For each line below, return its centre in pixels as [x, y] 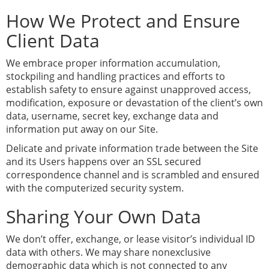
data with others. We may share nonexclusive [108, 252]
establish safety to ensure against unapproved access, [128, 89]
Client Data [53, 41]
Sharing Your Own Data [104, 216]
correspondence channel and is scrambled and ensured [133, 175]
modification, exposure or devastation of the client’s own [134, 103]
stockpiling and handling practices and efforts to [116, 76]
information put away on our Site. [82, 129]
